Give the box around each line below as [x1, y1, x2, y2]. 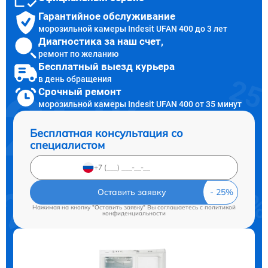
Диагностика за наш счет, [38, 35, 163, 48]
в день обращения [38, 74, 112, 84]
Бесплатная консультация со [30, 126, 183, 140]
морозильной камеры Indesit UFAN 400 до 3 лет [38, 24, 227, 34]
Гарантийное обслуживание [38, 10, 175, 23]
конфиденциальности [102, 209, 166, 217]
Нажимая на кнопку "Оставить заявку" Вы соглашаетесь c [32, 203, 205, 211]
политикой [205, 203, 236, 211]
